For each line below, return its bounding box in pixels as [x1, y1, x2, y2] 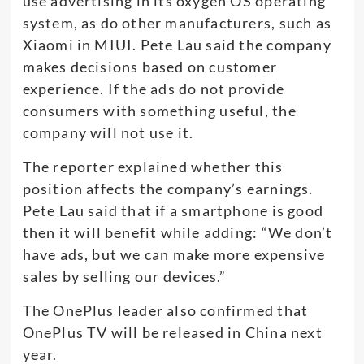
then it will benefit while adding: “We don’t [22, 223, 333, 241]
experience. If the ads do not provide [22, 79, 284, 97]
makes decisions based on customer [22, 57, 278, 76]
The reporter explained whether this [22, 157, 284, 175]
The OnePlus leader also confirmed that [22, 301, 309, 319]
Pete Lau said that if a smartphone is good [22, 201, 323, 219]
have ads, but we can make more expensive [22, 245, 326, 263]
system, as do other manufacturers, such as [22, 13, 331, 32]
